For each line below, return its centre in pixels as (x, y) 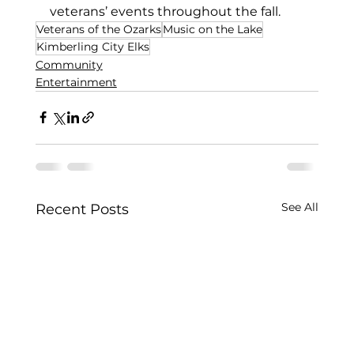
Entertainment (76, 82)
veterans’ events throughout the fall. (166, 11)
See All (300, 207)
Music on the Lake (212, 29)
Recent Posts (82, 209)
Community (69, 64)
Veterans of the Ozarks (98, 29)
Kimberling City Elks (92, 46)
